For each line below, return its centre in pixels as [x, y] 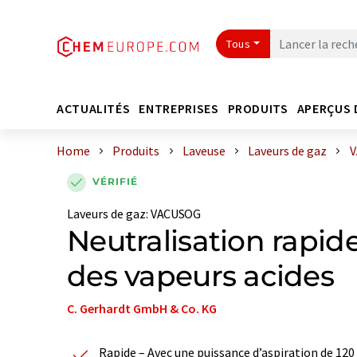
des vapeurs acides [201, 275]
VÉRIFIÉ [115, 181]
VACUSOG [176, 213]
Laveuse [204, 151]
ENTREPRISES [179, 108]
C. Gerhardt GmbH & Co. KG [142, 308]
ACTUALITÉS [94, 108]
